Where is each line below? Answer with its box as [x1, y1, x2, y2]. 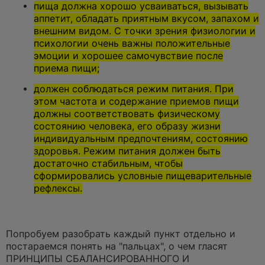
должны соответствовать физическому [33, 108, 220, 120]
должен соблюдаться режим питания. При [33, 83, 234, 95]
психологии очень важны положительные [33, 38, 230, 50]
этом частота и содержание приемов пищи [33, 96, 239, 108]
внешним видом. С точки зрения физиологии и [33, 25, 256, 37]
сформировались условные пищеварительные [33, 170, 251, 182]
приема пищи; [33, 63, 99, 75]
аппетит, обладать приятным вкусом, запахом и [33, 13, 259, 25]
